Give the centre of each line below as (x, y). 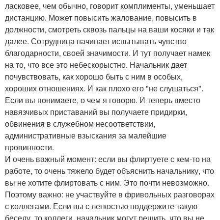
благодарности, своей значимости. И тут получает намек (108, 53)
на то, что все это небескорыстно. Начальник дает (96, 65)
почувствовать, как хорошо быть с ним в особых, (94, 77)
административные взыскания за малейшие (86, 136)
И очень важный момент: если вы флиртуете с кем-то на (108, 159)
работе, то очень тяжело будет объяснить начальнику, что (110, 171)
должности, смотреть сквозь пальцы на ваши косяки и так (110, 29)
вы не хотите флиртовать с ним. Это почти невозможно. (107, 183)
